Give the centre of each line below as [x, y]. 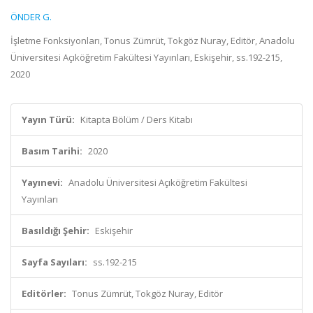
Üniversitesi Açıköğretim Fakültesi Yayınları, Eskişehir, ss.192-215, [146, 57]
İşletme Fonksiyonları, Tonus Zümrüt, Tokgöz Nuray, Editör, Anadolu [153, 41]
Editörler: [44, 293]
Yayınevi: [42, 182]
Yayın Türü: [48, 119]
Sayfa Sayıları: [54, 262]
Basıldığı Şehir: [56, 231]
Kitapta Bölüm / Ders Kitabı [137, 119]
